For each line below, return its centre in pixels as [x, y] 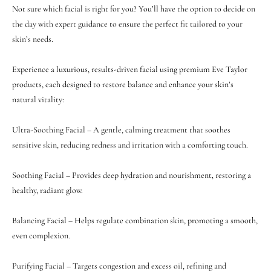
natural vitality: [38, 99]
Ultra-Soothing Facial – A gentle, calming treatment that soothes [121, 129]
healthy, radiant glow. [47, 190]
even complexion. [41, 235]
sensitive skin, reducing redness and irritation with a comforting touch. [130, 145]
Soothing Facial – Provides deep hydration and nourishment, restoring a [132, 175]
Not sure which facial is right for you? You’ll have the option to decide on [134, 8]
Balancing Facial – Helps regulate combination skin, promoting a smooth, [135, 220]
